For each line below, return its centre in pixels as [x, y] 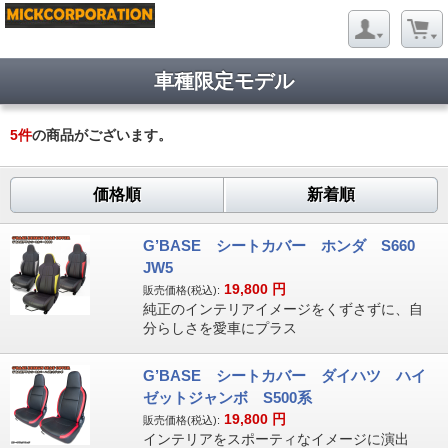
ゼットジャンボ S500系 [227, 397]
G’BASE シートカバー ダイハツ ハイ [284, 375]
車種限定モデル [224, 81]
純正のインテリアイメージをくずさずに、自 [282, 309]
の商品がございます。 [102, 135]
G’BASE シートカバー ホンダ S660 [286, 245]
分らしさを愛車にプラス [219, 328]
